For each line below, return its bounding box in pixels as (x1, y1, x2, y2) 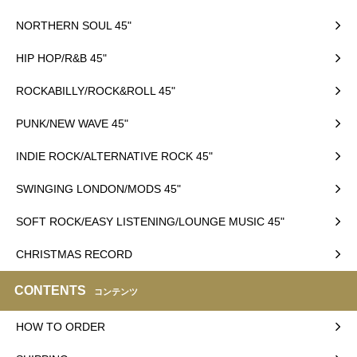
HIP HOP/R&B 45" (16, 51, 107, 65)
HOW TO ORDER (16, 320, 105, 333)
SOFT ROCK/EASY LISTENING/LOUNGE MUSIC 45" (16, 214, 284, 228)
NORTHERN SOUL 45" (16, 18, 131, 32)
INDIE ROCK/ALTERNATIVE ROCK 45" (16, 149, 213, 163)
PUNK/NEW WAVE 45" (16, 116, 128, 130)
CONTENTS (14, 283, 86, 297)
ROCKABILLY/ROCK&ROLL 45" (16, 84, 175, 97)
